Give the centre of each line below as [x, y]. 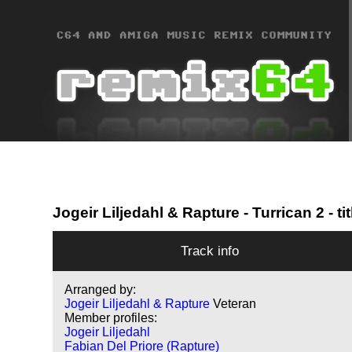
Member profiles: [111, 318]
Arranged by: [101, 290]
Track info [210, 251]
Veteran [235, 304]
